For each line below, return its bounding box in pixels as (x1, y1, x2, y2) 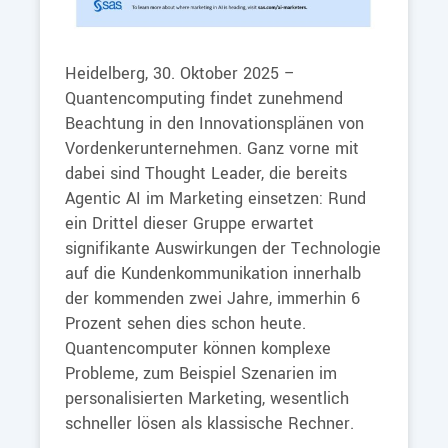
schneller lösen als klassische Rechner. (65, 412, 354, 436)
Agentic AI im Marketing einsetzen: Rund (65, 187, 366, 211)
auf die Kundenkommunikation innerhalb (65, 262, 361, 286)
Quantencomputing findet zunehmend (65, 87, 343, 111)
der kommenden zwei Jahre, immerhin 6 (65, 287, 360, 311)
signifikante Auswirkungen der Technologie (65, 237, 381, 261)
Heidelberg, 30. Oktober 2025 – (65, 62, 295, 86)
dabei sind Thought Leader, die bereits (65, 162, 347, 186)
